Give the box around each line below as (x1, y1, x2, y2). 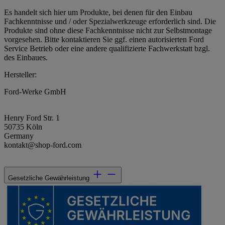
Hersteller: (4, 70, 37, 79)
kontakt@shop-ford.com (4, 141, 81, 150)
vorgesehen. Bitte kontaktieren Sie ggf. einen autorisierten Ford (4, 35, 204, 44)
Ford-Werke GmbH (4, 87, 66, 96)
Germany (4, 132, 34, 141)
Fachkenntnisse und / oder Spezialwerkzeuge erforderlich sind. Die (4, 17, 216, 26)
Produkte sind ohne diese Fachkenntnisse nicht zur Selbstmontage (4, 26, 212, 35)
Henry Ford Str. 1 (4, 114, 60, 123)
